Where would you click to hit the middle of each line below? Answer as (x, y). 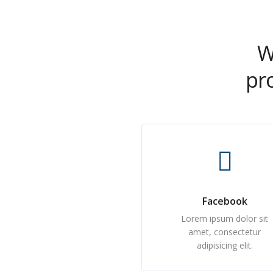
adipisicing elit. (225, 245)
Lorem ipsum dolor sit (225, 218)
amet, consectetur (225, 232)
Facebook (225, 201)
